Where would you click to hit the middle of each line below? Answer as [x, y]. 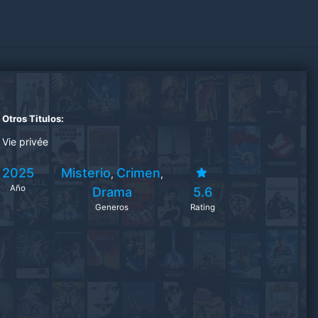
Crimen [138, 173]
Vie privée [25, 142]
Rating [203, 207]
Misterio [86, 173]
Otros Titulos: [33, 119]
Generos [112, 207]
